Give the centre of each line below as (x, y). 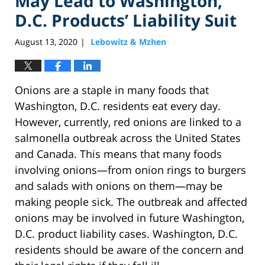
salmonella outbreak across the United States (128, 138)
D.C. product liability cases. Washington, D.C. (126, 234)
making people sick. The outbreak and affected (131, 202)
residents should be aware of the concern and (129, 250)
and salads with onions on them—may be (119, 186)
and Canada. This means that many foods (118, 154)
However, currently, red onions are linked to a (128, 122)
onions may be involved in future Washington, (130, 218)
